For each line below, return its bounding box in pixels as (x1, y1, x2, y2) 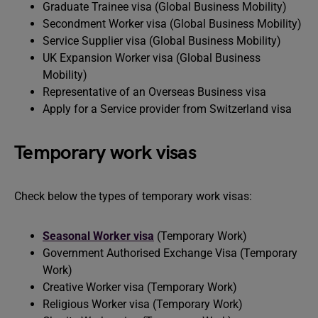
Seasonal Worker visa (43, 229, 154, 243)
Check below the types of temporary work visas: (14, 190, 252, 203)
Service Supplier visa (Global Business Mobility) (43, 34, 281, 48)
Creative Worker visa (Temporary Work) (43, 280, 237, 294)
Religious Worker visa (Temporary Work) (43, 297, 243, 311)
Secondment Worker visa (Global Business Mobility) (43, 17, 302, 31)
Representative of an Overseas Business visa (43, 85, 266, 99)
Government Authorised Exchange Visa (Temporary (43, 246, 297, 260)
